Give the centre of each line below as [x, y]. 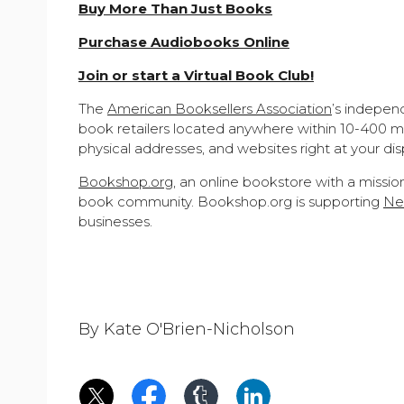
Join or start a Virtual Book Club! [196, 75]
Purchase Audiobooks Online [184, 42]
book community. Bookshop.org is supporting [231, 202]
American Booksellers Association [220, 109]
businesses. [115, 221]
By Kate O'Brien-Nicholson [187, 329]
